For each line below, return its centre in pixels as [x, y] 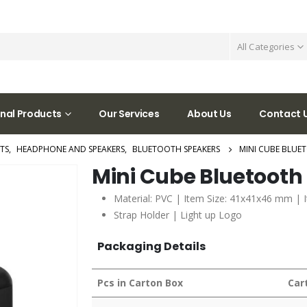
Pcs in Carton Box [140, 282]
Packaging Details [151, 246]
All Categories [266, 46]
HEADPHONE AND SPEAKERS [71, 149]
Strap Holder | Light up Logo [178, 214]
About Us [209, 113]
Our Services [129, 113]
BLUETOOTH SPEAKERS [176, 149]
